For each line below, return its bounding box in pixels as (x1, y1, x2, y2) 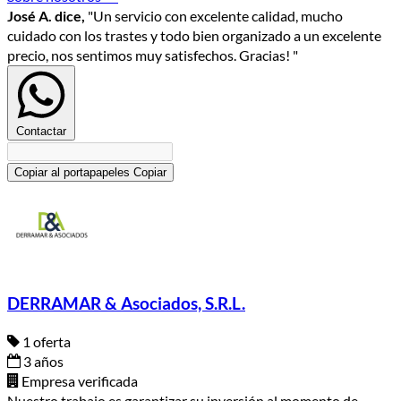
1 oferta (20, 333, 71, 351)
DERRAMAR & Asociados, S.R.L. (7, 294, 245, 314)
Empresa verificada (19, 372, 138, 390)
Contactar (16, 124, 66, 138)
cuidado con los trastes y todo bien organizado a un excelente (7, 26, 381, 44)
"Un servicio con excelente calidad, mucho (85, 6, 343, 24)
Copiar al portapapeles (14, 165, 130, 179)
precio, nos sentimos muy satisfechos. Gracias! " (7, 46, 298, 64)
